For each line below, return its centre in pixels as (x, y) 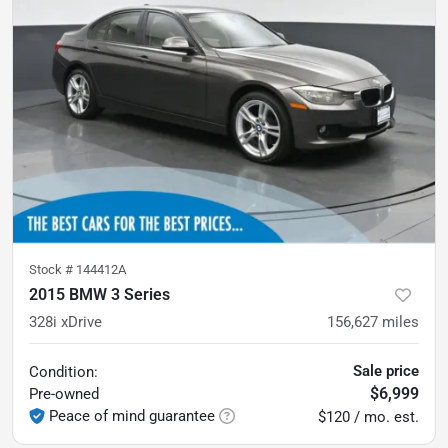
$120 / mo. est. (368, 416)
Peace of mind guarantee (132, 415)
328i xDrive (65, 321)
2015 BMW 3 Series (99, 294)
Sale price (386, 370)
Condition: (63, 371)
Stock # (52, 269)
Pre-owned (64, 393)
